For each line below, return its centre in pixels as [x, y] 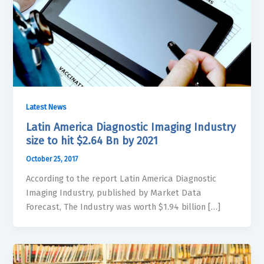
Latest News [47, 107]
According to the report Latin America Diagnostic [121, 178]
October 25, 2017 [52, 159]
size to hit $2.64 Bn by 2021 [92, 141]
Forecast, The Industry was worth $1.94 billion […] [123, 207]
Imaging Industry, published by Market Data [114, 192]
